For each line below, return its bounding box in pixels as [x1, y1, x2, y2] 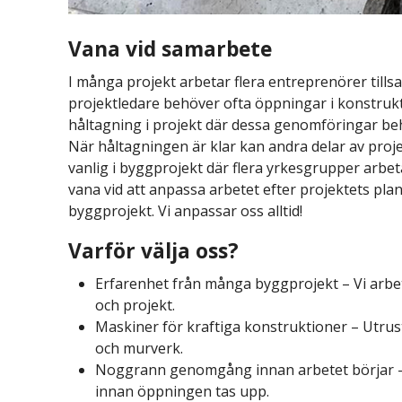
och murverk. [95, 338, 184, 359]
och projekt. [95, 295, 176, 316]
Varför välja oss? [68, 237, 245, 266]
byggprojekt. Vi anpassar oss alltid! [68, 201, 307, 222]
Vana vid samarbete [68, 34, 278, 63]
